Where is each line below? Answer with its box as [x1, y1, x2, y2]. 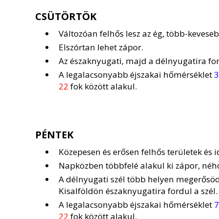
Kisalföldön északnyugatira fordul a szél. [59, 185, 218, 197]
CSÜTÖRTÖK [35, 10, 97, 23]
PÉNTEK [35, 128, 74, 141]
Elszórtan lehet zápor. [59, 42, 143, 53]
